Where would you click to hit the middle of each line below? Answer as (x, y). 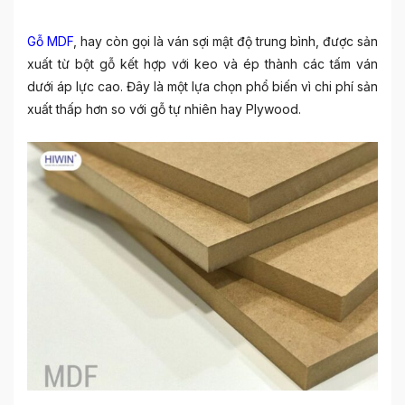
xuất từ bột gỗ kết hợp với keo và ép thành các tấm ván (202, 64)
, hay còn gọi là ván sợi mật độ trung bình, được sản (226, 41)
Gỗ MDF (50, 41)
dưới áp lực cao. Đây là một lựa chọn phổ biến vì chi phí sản (202, 86)
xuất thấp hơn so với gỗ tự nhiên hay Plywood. (164, 109)
